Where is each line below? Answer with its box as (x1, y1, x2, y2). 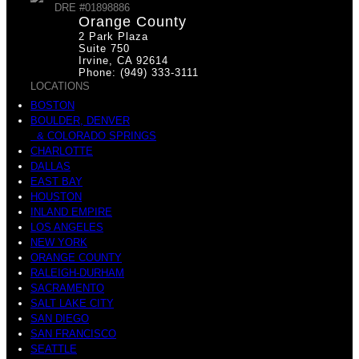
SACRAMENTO (30, 281, 104, 294)
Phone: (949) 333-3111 (79, 66, 199, 79)
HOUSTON (30, 190, 82, 203)
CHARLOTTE (30, 144, 93, 157)
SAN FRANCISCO (30, 327, 116, 340)
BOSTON (30, 99, 75, 111)
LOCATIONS (30, 79, 90, 92)
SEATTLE (30, 342, 77, 355)
